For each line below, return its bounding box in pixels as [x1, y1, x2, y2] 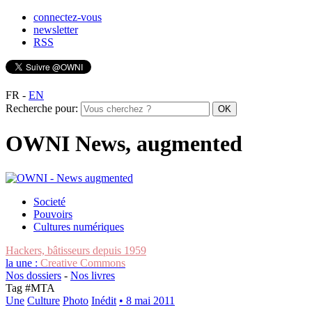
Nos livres [70, 269, 115, 281]
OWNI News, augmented [6, 131, 242, 157]
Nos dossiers [6, 269, 61, 281]
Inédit [91, 294, 116, 306]
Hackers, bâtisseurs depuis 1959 [6, 244, 146, 256]
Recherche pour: [6, 102, 78, 114]
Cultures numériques [33, 220, 124, 233]
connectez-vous [33, 11, 102, 23]
